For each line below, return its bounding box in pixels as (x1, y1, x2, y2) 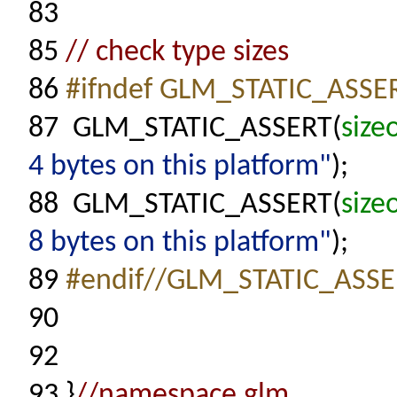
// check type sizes (66, 37, 289, 68)
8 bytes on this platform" (28, 228, 331, 259)
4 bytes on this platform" (28, 152, 331, 183)
